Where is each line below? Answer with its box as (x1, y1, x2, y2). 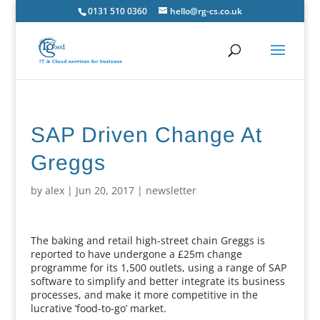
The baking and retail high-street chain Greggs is (30, 234, 265, 247)
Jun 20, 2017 (75, 184, 134, 197)
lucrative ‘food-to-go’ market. (30, 301, 166, 315)
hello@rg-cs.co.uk (169, 5, 242, 17)
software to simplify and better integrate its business (30, 274, 285, 288)
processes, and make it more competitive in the (30, 288, 258, 301)
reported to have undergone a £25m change (30, 247, 242, 261)
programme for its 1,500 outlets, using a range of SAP (30, 261, 286, 274)
